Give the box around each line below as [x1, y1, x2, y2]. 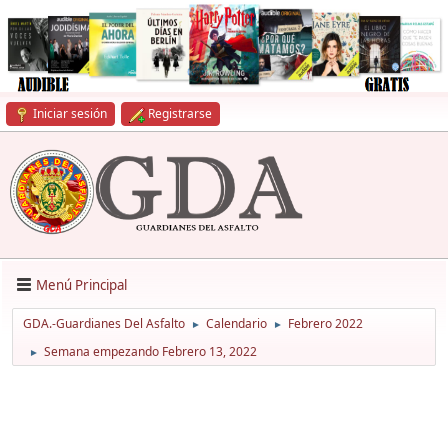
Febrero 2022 [288, 315, 363, 333]
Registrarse [148, 105, 212, 122]
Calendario [206, 315, 267, 333]
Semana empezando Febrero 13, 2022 [44, 343, 257, 361]
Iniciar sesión [33, 105, 107, 122]
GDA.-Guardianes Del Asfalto [23, 315, 185, 333]
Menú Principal [36, 275, 127, 294]
